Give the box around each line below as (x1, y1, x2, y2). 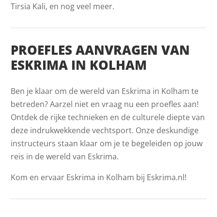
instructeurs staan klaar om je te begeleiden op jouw (11, 138, 203, 149)
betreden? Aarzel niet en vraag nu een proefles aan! (11, 98, 199, 109)
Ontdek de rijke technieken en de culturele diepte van (11, 111, 205, 123)
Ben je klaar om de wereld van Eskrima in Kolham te (11, 85, 199, 96)
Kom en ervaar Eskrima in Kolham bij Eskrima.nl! (11, 171, 187, 183)
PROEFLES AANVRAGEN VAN (11, 41, 190, 59)
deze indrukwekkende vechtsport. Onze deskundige (11, 124, 199, 136)
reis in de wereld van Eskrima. (11, 151, 119, 162)
